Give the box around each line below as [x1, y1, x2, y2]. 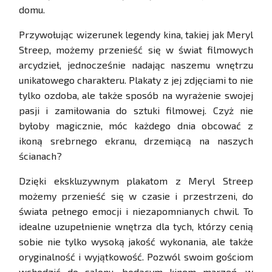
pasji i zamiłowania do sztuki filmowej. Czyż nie [19, 104, 253, 117]
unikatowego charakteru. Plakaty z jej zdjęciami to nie [19, 74, 253, 86]
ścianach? [19, 150, 62, 162]
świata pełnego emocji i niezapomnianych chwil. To [19, 205, 253, 217]
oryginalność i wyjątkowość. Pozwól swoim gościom [19, 251, 253, 263]
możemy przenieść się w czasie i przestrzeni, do [19, 190, 253, 202]
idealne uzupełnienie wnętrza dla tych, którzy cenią [19, 220, 253, 233]
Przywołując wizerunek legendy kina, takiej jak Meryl [19, 29, 253, 41]
